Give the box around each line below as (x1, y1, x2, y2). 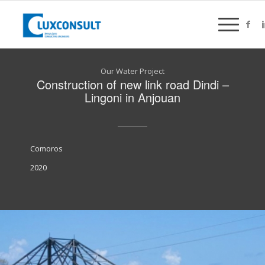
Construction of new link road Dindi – (36, 75, 229, 93)
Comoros (30, 143, 63, 154)
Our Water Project (101, 66, 164, 76)
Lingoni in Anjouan (85, 88, 180, 106)
